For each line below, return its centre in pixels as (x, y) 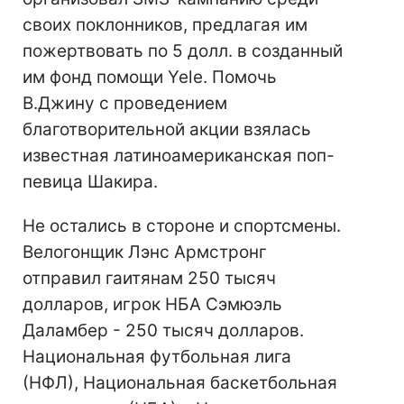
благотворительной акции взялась (167, 129)
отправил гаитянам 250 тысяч (149, 278)
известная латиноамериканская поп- (179, 156)
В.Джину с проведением (125, 103)
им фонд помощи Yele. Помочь (150, 77)
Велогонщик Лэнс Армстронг (145, 252)
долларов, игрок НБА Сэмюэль (152, 304)
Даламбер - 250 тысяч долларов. (163, 331)
